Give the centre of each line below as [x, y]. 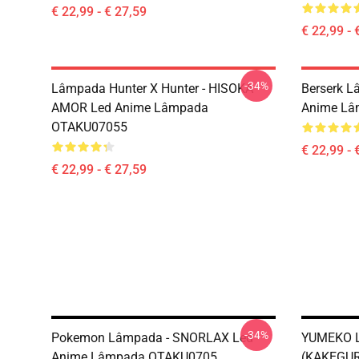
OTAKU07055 [89, 127]
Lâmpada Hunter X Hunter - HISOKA [152, 89]
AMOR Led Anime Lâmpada [130, 108]
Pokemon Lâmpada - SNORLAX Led [152, 338]
